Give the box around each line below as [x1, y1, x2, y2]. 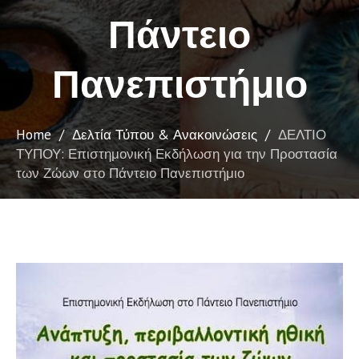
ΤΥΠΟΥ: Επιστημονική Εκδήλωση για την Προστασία [16, 145, 337, 163]
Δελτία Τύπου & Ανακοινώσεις [72, 126, 257, 144]
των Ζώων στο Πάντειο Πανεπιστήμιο [16, 164, 244, 183]
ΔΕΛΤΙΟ [278, 126, 326, 144]
